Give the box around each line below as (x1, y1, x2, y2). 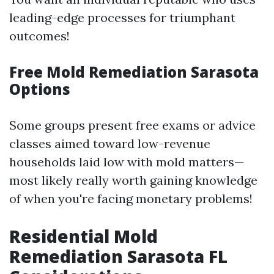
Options (9, 79, 70, 99)
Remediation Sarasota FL (9, 245, 228, 268)
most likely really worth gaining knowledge (9, 172, 257, 188)
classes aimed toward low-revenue (9, 136, 210, 151)
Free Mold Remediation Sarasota (9, 62, 259, 82)
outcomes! (9, 28, 70, 43)
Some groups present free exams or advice (9, 117, 256, 133)
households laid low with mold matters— (9, 154, 244, 169)
